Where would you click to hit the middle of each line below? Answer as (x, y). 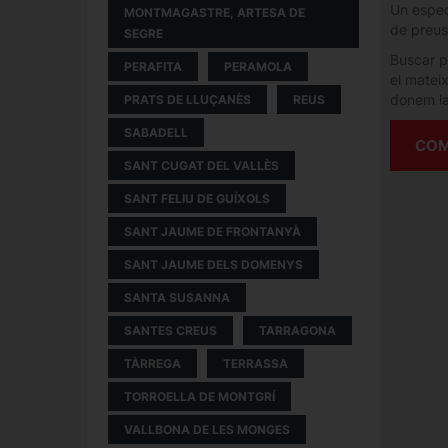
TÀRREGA (152, 363)
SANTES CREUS (170, 330)
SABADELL (156, 132)
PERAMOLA (258, 66)
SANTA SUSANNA (177, 297)
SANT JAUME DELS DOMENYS (213, 264)
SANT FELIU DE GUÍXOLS (197, 198)
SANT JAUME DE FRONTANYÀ (212, 231)
